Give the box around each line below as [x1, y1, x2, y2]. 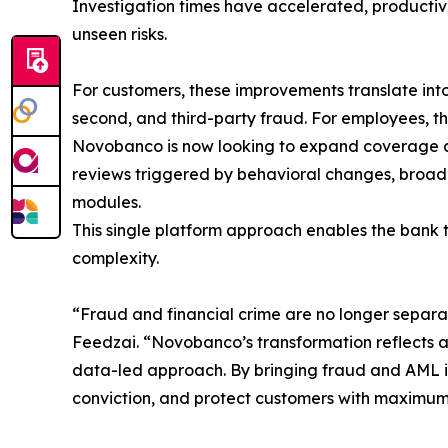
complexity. [72, 248, 159, 269]
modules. [72, 192, 141, 213]
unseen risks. [72, 24, 167, 45]
